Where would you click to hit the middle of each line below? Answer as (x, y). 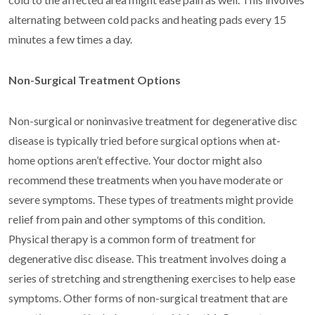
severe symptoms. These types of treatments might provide (151, 200)
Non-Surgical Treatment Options (95, 80)
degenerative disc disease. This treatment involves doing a (147, 259)
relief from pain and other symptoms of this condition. (137, 219)
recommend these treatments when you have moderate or (146, 180)
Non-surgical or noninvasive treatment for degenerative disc (153, 121)
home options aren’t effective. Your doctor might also (135, 160)
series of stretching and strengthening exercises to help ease (152, 278)
